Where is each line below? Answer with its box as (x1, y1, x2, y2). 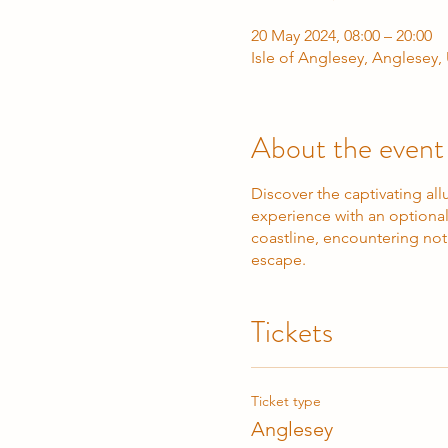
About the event (250, 127, 444, 169)
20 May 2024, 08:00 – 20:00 (250, 26, 432, 45)
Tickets (250, 311, 333, 353)
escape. (250, 250, 306, 269)
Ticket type (250, 392, 321, 410)
